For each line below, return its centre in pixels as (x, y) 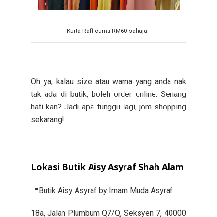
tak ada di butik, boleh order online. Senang (108, 94)
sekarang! (48, 119)
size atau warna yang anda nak (131, 81)
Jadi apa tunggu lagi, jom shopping (125, 107)
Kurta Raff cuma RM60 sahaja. (108, 31)
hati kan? (48, 107)
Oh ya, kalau (54, 81)
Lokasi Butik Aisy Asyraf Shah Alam (107, 166)
